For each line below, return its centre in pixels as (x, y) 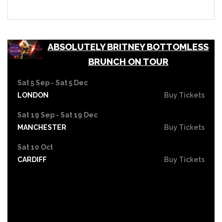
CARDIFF (32, 159)
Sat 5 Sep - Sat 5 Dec (53, 83)
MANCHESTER (42, 127)
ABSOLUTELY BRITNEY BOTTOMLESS (128, 47)
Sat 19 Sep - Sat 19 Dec (57, 115)
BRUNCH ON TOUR (128, 61)
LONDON (33, 95)
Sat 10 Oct (35, 147)
